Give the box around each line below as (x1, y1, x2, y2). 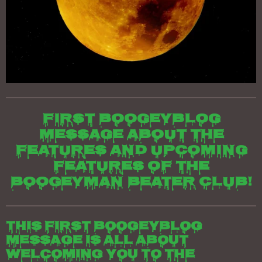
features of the (53, 156, 209, 178)
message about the (38, 124, 224, 147)
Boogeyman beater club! (10, 171, 252, 194)
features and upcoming (15, 140, 247, 163)
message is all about (6, 230, 188, 251)
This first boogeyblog (6, 216, 202, 237)
